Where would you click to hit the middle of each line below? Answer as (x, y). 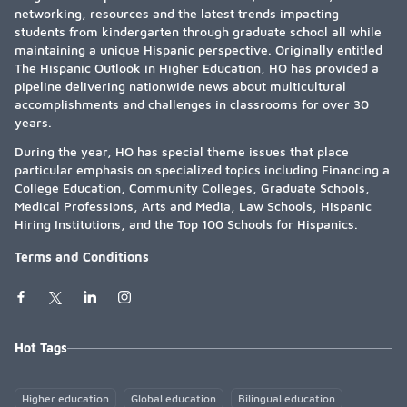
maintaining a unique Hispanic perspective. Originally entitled (199, 50)
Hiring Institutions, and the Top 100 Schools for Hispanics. (186, 224)
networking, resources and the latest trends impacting (177, 14)
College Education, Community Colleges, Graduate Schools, (192, 188)
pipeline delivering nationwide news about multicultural (180, 86)
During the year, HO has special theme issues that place (182, 152)
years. (33, 123)
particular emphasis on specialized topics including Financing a (202, 170)
